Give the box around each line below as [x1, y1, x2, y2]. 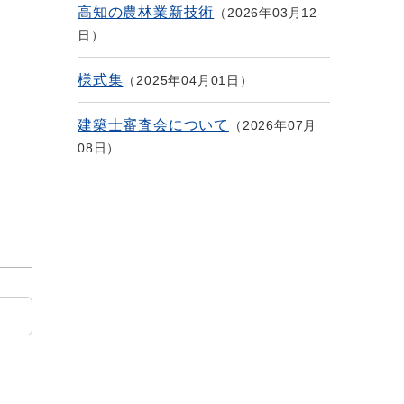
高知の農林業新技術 [78, 5, 215, 20]
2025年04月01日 [136, 73, 241, 87]
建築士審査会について [78, 117, 229, 133]
